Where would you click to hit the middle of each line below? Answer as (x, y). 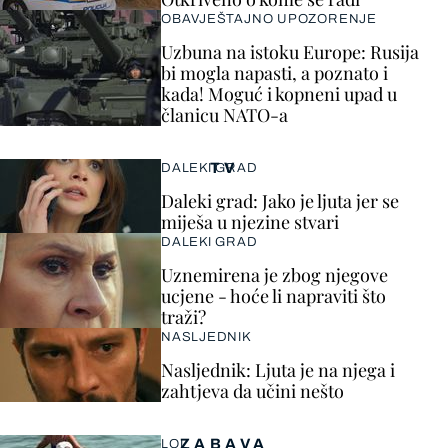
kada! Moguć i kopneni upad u (279, 94)
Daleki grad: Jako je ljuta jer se (280, 201)
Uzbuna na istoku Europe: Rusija (290, 52)
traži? (183, 317)
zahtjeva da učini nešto (252, 391)
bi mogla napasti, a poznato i (274, 73)
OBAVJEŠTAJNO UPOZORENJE (269, 19)
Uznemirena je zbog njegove (274, 275)
